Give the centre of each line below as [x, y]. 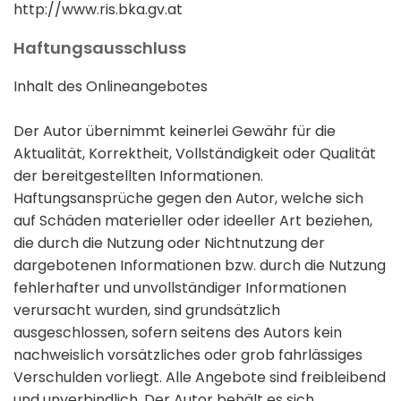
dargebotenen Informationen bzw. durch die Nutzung [200, 266]
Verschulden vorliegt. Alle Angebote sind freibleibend [200, 378]
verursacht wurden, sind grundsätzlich [147, 311]
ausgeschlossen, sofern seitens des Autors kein [178, 333]
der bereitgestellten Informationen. [138, 176]
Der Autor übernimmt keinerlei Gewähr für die [175, 132]
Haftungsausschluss [100, 48]
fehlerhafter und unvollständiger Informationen [180, 288]
